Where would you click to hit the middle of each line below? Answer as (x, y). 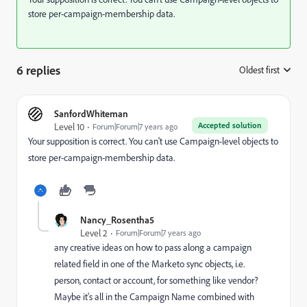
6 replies (38, 70)
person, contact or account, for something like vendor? (157, 280)
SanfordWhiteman (91, 113)
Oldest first (259, 70)
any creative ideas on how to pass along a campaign (153, 247)
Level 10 (69, 126)
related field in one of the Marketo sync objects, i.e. (149, 263)
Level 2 (94, 233)
